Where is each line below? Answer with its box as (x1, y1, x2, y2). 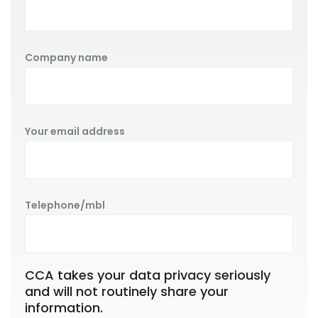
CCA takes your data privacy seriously (25, 266, 270, 284)
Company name (25, 50, 108, 65)
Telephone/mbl (25, 198, 105, 212)
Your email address (25, 124, 125, 138)
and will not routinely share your (25, 283, 229, 300)
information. (25, 299, 103, 317)
